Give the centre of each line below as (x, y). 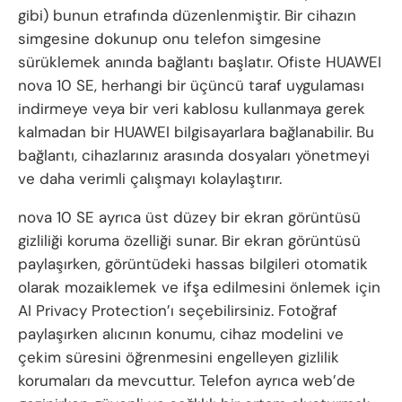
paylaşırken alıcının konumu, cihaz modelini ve (181, 333)
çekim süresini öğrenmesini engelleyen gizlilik (179, 357)
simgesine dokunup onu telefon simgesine (170, 38)
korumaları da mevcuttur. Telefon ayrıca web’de (187, 380)
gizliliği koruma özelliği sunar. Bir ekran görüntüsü (189, 240)
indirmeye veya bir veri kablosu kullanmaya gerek (192, 108)
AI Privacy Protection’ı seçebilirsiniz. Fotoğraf (178, 310)
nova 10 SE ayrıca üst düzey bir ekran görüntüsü (189, 217)
